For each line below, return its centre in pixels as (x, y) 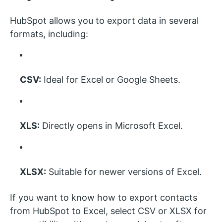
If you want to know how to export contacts (104, 197)
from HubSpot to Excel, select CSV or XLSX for (108, 211)
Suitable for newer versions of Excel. (124, 172)
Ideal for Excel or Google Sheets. (111, 80)
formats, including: (49, 34)
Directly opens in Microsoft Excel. (111, 126)
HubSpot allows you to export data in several (104, 21)
